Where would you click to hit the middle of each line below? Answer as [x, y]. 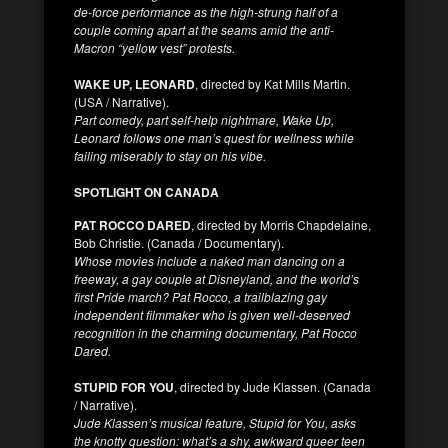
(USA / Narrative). [121, 101]
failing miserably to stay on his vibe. [170, 155]
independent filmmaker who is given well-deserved [212, 314]
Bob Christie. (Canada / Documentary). [179, 242]
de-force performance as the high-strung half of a [206, 11]
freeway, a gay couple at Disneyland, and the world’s [216, 278]
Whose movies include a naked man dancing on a [209, 260]
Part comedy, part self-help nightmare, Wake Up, [204, 119]
